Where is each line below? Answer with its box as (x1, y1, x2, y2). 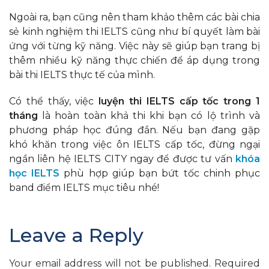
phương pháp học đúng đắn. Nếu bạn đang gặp (9, 124, 260, 136)
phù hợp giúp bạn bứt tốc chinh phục (59, 167, 261, 179)
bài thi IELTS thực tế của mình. (9, 68, 157, 80)
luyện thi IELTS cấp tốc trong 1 (98, 95, 261, 107)
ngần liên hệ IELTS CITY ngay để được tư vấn (9, 153, 235, 165)
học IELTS (9, 167, 60, 179)
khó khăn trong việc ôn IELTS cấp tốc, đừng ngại (9, 138, 260, 150)
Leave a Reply (9, 223, 144, 247)
